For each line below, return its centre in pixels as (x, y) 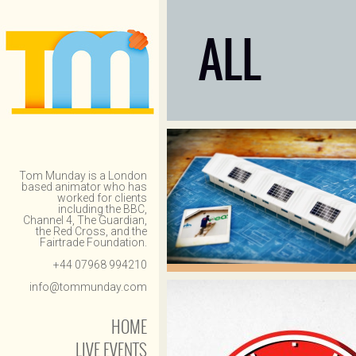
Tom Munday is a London (83, 176)
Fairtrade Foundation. (93, 242)
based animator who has (84, 187)
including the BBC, (103, 209)
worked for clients (102, 198)
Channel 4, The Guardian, (85, 220)
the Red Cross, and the (91, 231)
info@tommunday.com (88, 287)
